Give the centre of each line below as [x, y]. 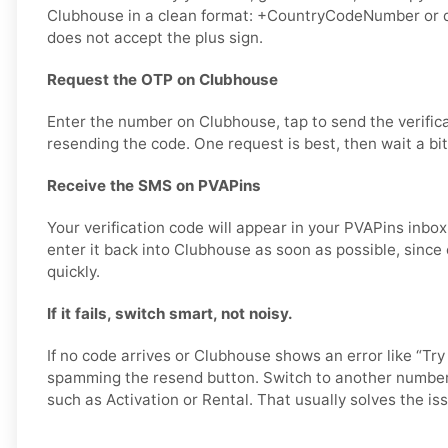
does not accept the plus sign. [155, 38]
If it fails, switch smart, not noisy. [170, 314]
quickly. [73, 272]
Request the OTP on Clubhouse [162, 80]
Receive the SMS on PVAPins [154, 186]
